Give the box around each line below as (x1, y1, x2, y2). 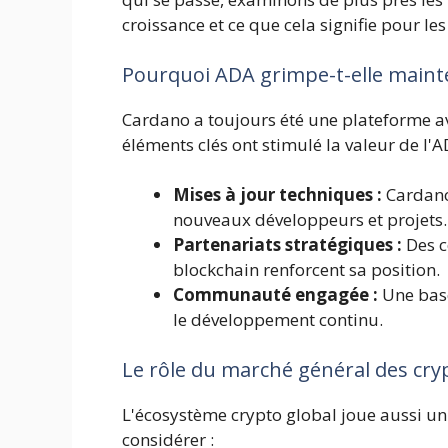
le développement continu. (173, 308, 383, 332)
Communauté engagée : (173, 283, 378, 307)
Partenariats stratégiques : (173, 233, 402, 257)
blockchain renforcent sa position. (173, 258, 440, 282)
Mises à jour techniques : (173, 183, 382, 207)
